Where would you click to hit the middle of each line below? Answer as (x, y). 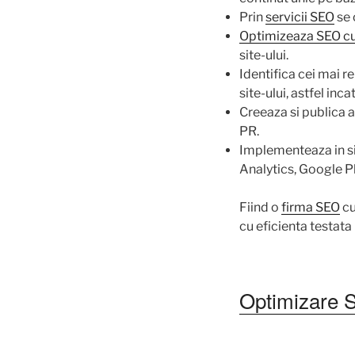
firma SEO (311, 207)
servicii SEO (300, 17)
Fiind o (260, 207)
